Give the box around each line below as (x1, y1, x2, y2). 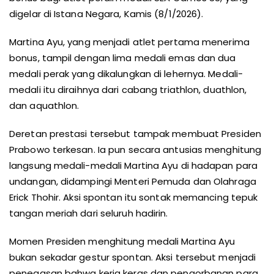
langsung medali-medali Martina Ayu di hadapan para (9, 159, 258, 172)
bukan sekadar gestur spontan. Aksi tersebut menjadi (9, 251, 256, 264)
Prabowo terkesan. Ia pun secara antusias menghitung (9, 143, 262, 156)
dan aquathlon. (9, 99, 80, 112)
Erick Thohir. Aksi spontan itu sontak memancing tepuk (9, 191, 258, 204)
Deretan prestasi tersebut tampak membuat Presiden (9, 127, 261, 140)
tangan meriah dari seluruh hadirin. (9, 207, 168, 220)
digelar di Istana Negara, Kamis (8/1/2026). (9, 7, 204, 20)
